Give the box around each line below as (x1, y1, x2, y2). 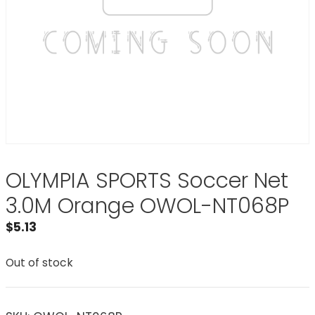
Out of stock (6, 255, 73, 270)
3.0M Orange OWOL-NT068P (6, 191, 289, 221)
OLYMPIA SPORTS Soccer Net (6, 166, 288, 195)
